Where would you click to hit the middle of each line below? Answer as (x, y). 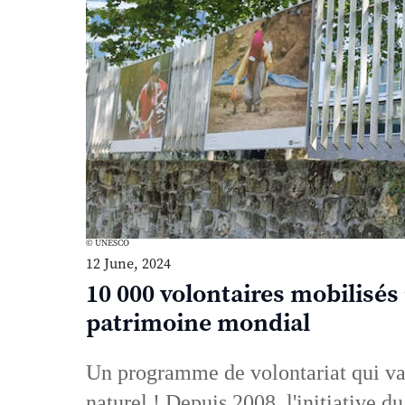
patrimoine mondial (198, 324)
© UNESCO (107, 244)
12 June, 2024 (128, 264)
